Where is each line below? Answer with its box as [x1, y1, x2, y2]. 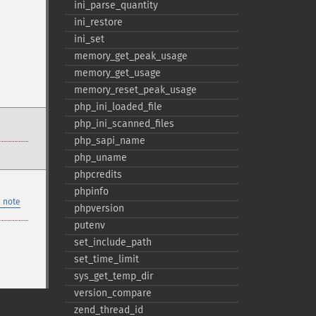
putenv [73, 219, 105, 231]
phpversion [73, 202, 124, 214]
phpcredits [73, 169, 122, 181]
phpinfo [73, 186, 109, 197]
